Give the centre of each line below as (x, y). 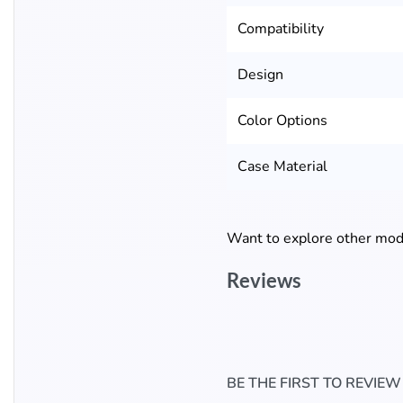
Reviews (264, 281)
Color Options (282, 121)
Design (260, 75)
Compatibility (281, 29)
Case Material (282, 167)
